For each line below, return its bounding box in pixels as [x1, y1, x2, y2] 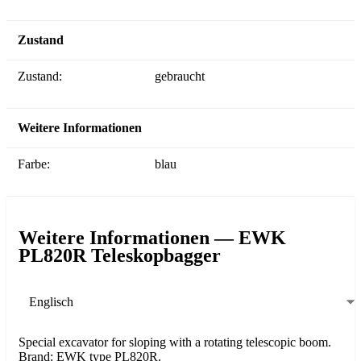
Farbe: [25, 157, 50, 172]
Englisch [29, 294, 73, 309]
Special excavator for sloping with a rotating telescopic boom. [19, 335, 331, 350]
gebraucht [155, 69, 205, 84]
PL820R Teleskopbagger [19, 245, 221, 267]
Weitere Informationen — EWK [19, 227, 286, 249]
